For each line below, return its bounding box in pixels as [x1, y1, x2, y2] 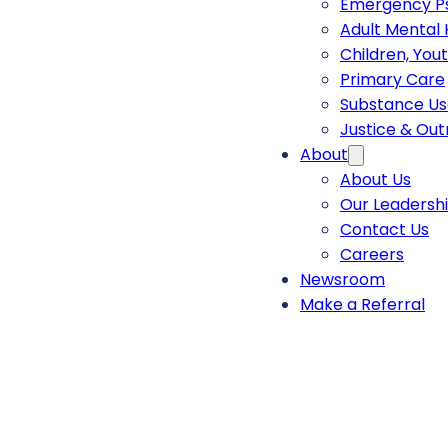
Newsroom [300, 268, 385, 292]
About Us [340, 168, 411, 192]
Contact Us [340, 218, 429, 242]
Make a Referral [300, 293, 425, 317]
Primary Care [340, 68, 445, 92]
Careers [340, 243, 404, 267]
